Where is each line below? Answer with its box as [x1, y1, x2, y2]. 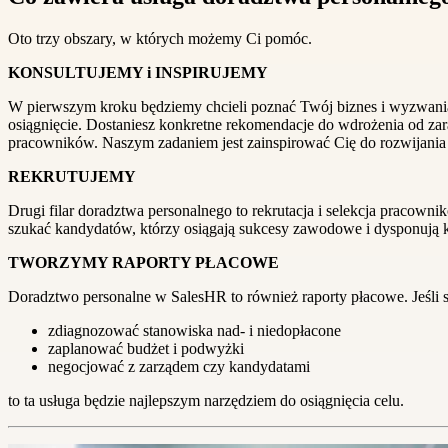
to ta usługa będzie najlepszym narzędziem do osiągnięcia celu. [8, 391, 404, 409]
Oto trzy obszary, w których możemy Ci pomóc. [8, 29, 312, 47]
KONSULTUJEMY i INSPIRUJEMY [8, 63, 268, 81]
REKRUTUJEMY [8, 167, 136, 185]
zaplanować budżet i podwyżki [48, 339, 244, 357]
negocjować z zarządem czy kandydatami [48, 357, 310, 375]
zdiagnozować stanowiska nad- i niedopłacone [48, 321, 341, 339]
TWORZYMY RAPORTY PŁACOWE [8, 253, 279, 271]
